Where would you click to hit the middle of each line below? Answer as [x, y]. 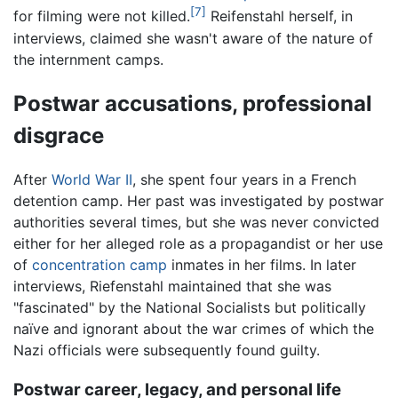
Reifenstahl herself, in [279, 16]
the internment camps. [88, 59]
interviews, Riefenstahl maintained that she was [172, 287]
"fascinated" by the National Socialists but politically [190, 308]
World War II [92, 180]
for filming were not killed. [102, 16]
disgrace [59, 135]
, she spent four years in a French [244, 180]
